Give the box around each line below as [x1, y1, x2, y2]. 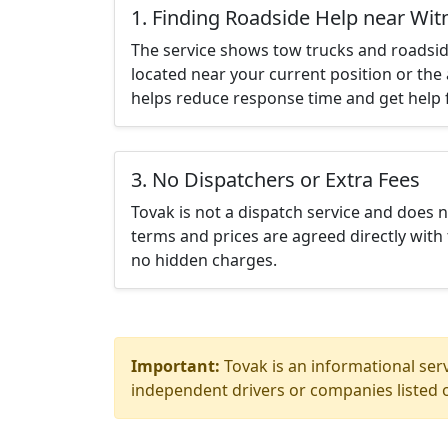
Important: [131, 355, 220, 377]
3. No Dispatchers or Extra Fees [131, 166, 420, 193]
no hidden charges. [131, 249, 277, 271]
